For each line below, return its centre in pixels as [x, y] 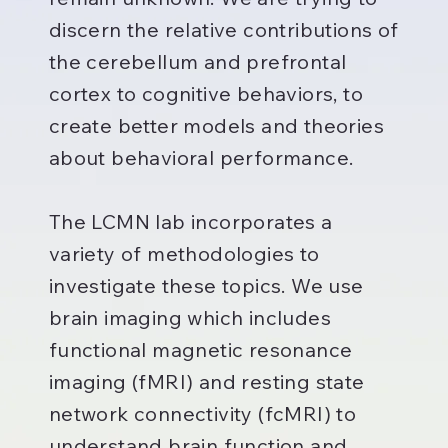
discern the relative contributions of [223, 30]
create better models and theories [216, 126]
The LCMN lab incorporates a [190, 222]
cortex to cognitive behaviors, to [205, 94]
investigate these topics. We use [206, 286]
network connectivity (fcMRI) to [202, 414]
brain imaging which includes [189, 318]
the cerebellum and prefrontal [197, 62]
